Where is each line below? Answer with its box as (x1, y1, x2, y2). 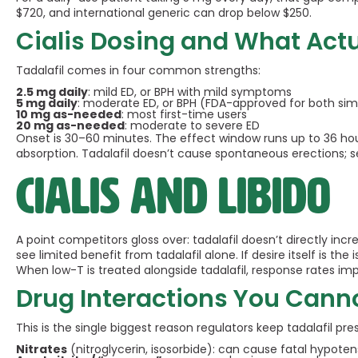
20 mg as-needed (16, 117, 125, 133)
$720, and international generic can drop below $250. (16, 5, 312, 21)
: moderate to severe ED (125, 117, 260, 133)
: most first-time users (121, 106, 247, 122)
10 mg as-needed (16, 106, 121, 122)
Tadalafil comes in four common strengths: (16, 62, 261, 78)
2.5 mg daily (16, 84, 88, 100)
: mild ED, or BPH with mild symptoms (88, 84, 292, 100)
